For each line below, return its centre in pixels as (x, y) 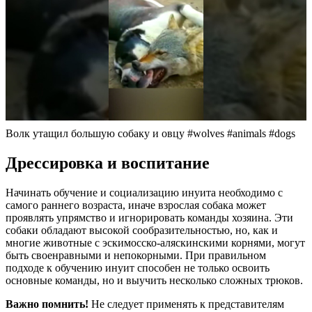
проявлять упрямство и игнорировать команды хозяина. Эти (149, 217)
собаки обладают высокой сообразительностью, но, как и (142, 230)
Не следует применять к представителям (186, 304)
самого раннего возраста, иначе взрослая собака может (136, 205)
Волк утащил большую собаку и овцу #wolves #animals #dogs (150, 133)
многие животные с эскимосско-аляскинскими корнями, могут (155, 242)
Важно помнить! (47, 304)
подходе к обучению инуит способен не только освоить (138, 267)
